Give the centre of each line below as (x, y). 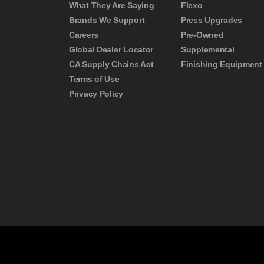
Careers (84, 34)
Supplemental (208, 49)
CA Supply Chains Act (111, 64)
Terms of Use (94, 79)
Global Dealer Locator (111, 49)
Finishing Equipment (222, 64)
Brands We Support (107, 20)
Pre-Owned (202, 34)
